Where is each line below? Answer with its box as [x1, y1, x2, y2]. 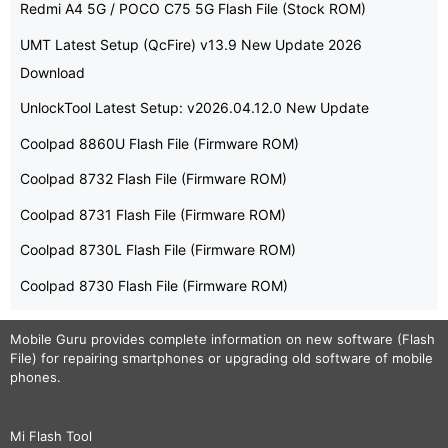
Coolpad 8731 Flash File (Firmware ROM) [20, 205, 286, 223]
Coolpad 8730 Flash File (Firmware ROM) [20, 276, 288, 294]
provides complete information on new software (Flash [87, 330, 435, 347]
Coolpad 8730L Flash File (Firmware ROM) [20, 241, 296, 258]
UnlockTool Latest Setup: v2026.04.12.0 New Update [20, 99, 369, 116]
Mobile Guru [10, 330, 87, 347]
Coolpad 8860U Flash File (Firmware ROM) [20, 134, 299, 152]
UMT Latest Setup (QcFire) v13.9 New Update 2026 [20, 35, 362, 53]
